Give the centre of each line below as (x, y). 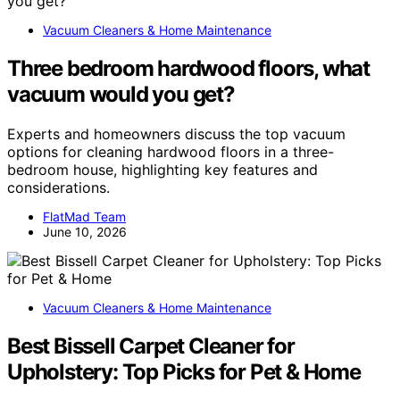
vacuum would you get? (121, 95)
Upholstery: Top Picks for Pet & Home (184, 372)
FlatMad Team (84, 217)
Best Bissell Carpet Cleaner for (151, 346)
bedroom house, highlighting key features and (162, 170)
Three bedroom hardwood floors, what (188, 69)
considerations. (58, 188)
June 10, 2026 (85, 232)
